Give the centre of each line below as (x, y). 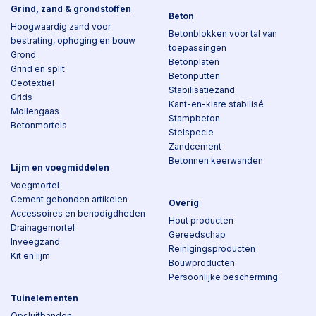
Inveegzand (35, 242)
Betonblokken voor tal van (223, 34)
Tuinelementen (44, 298)
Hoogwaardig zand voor (61, 26)
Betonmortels (39, 125)
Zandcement (195, 146)
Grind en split (38, 69)
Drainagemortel (43, 227)
